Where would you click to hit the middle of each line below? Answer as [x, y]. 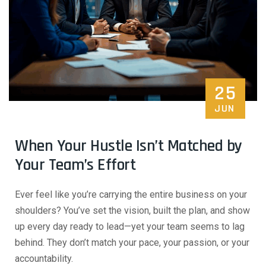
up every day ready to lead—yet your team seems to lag [130, 227]
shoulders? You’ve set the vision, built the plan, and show [132, 210]
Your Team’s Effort [75, 165]
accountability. [44, 259]
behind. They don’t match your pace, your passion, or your [132, 243]
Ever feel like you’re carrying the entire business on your [131, 194]
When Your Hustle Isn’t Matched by [129, 146]
